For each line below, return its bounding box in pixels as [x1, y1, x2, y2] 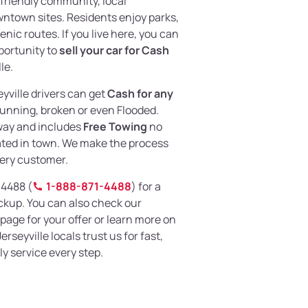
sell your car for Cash [59, 43, 169, 58]
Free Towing [83, 119, 147, 135]
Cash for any [107, 86, 173, 102]
